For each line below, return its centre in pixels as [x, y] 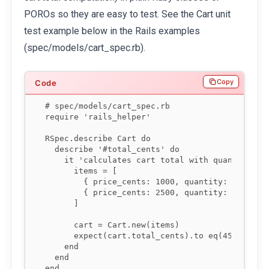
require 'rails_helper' [98, 116]
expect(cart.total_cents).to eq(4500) [146, 235]
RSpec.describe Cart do [98, 138]
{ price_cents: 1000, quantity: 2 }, [148, 181]
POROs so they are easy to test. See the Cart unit [127, 14]
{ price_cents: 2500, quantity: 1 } [146, 192]
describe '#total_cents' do [112, 149]
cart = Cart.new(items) [112, 225]
